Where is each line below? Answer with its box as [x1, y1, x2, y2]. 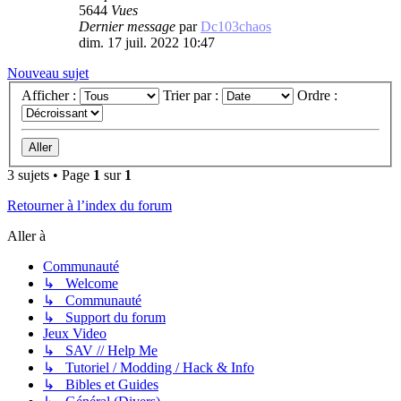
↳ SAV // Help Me [43, 343, 158, 359]
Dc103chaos [200, 18, 271, 34]
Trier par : [163, 88, 222, 104]
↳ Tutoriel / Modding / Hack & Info [43, 360, 254, 376]
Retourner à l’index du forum [7, 198, 172, 214]
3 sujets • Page [7, 167, 93, 183]
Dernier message [79, 18, 179, 34]
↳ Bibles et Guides [43, 377, 158, 393]
